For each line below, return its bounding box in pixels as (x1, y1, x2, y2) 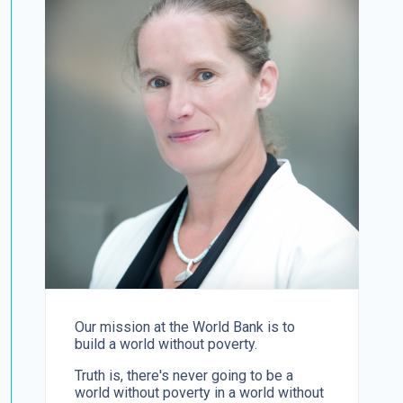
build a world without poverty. (75, 335, 258, 353)
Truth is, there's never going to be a (75, 366, 294, 384)
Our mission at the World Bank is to (75, 318, 296, 336)
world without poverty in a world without (75, 383, 325, 401)
